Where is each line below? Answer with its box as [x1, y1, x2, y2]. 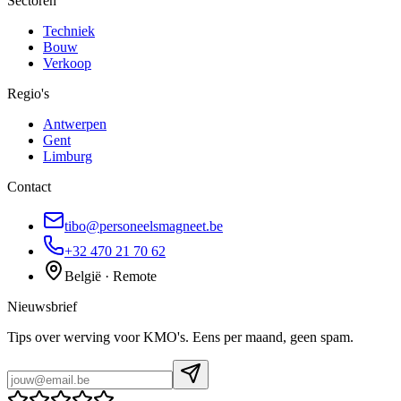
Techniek [43, 23, 95, 39]
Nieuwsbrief [7, 299, 77, 315]
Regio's [7, 86, 49, 102]
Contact [7, 179, 51, 195]
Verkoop [43, 55, 91, 72]
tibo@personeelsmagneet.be [64, 218, 223, 235]
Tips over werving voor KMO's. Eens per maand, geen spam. [7, 329, 354, 346]
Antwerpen [43, 116, 107, 132]
